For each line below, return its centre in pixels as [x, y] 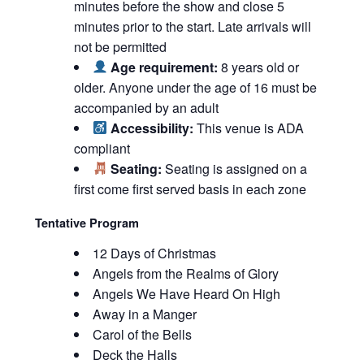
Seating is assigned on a [235, 168]
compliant [102, 148]
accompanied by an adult [146, 107]
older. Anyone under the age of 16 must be [195, 87]
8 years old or [259, 67]
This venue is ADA [249, 128]
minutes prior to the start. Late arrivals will [192, 26]
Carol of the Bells [142, 334]
